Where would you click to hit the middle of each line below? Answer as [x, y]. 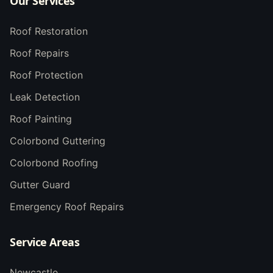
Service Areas [45, 242]
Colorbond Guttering [58, 141]
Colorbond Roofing [54, 163]
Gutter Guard [40, 185]
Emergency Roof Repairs [67, 207]
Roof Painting [41, 119]
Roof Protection [46, 75]
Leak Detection [45, 97]
